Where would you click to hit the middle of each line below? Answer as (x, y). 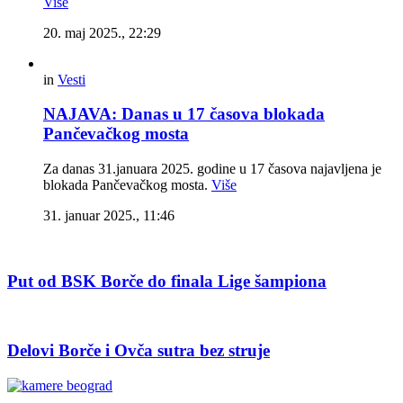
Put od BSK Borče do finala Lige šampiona (167, 281)
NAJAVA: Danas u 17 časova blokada (184, 114)
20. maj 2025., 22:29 (102, 32)
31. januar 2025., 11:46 (109, 215)
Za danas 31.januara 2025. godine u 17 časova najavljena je (212, 169)
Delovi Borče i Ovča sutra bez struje (139, 351)
